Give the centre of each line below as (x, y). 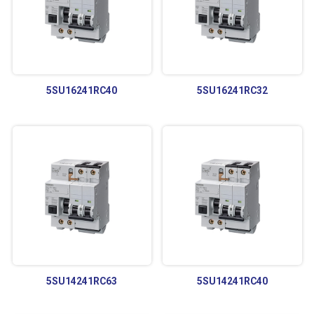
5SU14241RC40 (232, 281)
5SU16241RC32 (232, 90)
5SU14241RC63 (82, 281)
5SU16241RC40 (82, 90)
